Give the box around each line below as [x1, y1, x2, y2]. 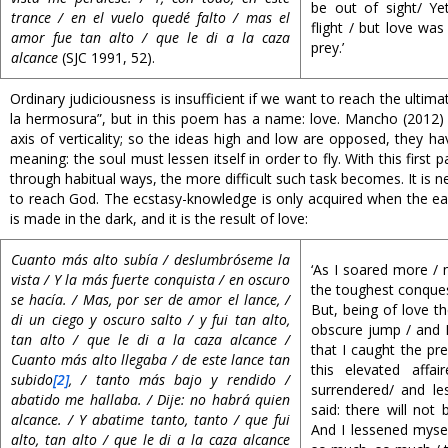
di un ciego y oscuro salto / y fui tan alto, [11, 310, 290, 329]
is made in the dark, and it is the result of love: [10, 209, 308, 228]
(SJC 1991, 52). [58, 48, 155, 67]
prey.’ [311, 38, 344, 57]
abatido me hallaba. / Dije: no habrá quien [11, 390, 290, 409]
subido [11, 370, 53, 389]
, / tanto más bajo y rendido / [69, 370, 290, 389]
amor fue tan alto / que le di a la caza [11, 28, 290, 47]
